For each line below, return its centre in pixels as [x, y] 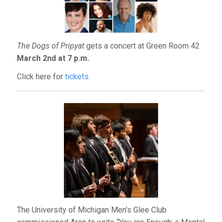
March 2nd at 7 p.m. [53, 58]
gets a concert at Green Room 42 [142, 46]
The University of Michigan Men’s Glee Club [91, 210]
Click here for [41, 77]
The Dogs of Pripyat [50, 46]
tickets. [77, 77]
